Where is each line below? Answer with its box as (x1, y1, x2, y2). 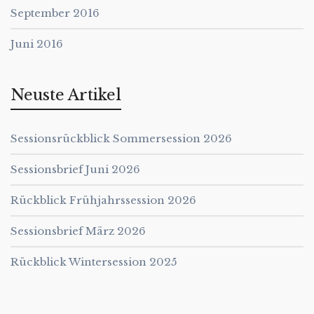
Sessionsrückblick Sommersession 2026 (11, 131, 232, 145)
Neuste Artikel (11, 85, 121, 104)
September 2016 (11, 6, 100, 20)
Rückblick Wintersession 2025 (11, 254, 177, 268)
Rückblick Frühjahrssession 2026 (11, 193, 196, 207)
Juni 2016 (11, 36, 63, 50)
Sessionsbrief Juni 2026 (11, 162, 140, 176)
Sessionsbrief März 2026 (11, 224, 146, 238)
